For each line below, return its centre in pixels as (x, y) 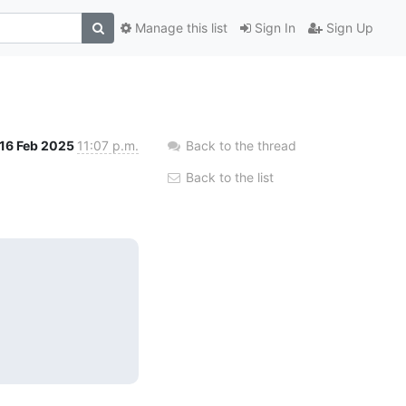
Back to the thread (241, 145)
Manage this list (179, 28)
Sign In (273, 28)
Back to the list (228, 177)
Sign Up (348, 28)
